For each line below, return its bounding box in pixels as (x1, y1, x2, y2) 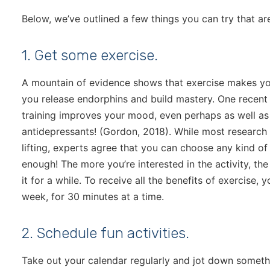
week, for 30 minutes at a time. (22, 190, 164, 203)
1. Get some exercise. (22, 47, 158, 64)
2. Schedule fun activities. (22, 225, 189, 242)
